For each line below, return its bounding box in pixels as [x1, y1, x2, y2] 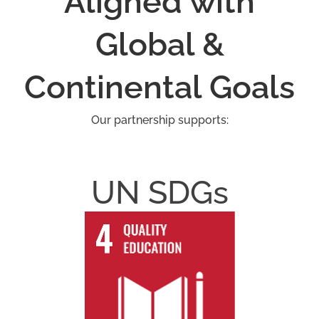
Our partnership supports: [90, 113, 229, 127]
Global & [95, 26, 224, 64]
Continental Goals [24, 68, 295, 107]
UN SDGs [90, 174, 229, 212]
